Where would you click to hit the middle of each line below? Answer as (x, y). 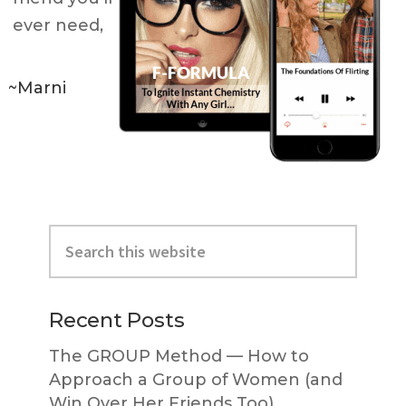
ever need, (58, 26)
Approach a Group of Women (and (196, 380)
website (76, 276)
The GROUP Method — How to (179, 357)
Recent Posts (117, 320)
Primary (43, 231)
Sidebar (41, 253)
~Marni (37, 88)
